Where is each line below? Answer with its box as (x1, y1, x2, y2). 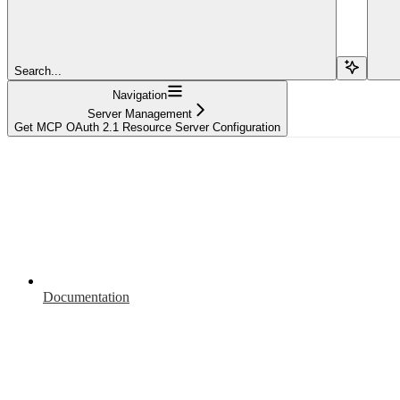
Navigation (112, 88, 167, 103)
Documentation (43, 289, 129, 305)
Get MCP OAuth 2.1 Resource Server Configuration (14, 121, 280, 135)
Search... (14, 64, 62, 79)
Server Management (87, 107, 192, 121)
